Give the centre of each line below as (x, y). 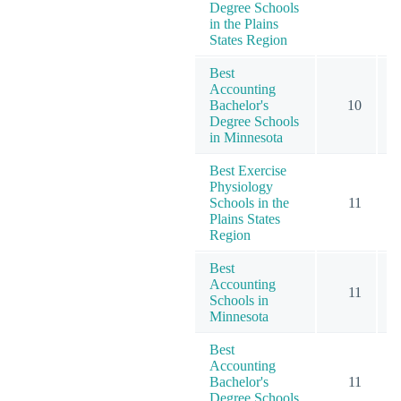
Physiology (241, 186)
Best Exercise (248, 170)
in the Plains (244, 23)
